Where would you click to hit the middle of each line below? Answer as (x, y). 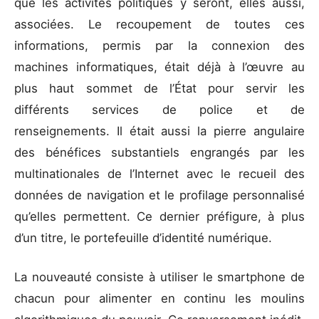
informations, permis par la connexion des (159, 45)
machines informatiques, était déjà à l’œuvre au (159, 67)
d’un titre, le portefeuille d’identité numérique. (145, 237)
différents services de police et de (159, 109)
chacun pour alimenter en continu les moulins (159, 298)
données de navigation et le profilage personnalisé (159, 195)
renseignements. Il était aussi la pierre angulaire (159, 131)
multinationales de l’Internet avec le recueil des (159, 173)
